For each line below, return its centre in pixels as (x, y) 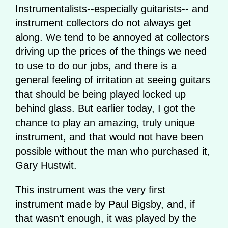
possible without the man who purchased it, (113, 151)
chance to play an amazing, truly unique (105, 122)
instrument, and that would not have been (109, 137)
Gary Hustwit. (46, 165)
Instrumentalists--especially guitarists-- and (112, 8)
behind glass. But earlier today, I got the (105, 108)
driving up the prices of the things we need (111, 51)
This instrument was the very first (90, 190)
